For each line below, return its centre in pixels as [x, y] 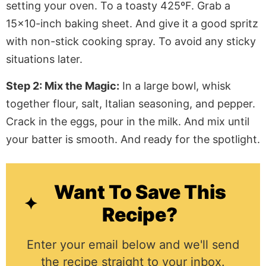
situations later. [44, 59]
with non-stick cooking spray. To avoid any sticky [131, 42]
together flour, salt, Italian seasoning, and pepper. [131, 103]
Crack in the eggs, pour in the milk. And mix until [128, 121]
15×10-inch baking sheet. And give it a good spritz [132, 24]
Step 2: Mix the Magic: [63, 85]
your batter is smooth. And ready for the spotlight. [133, 139]
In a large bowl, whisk [175, 85]
